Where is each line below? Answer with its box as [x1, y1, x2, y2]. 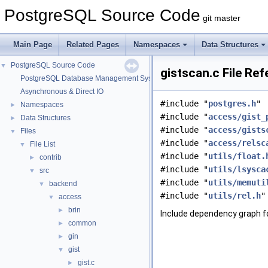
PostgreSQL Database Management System [20, 74, 164, 83]
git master [200, 13, 240, 23]
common [68, 219, 96, 227]
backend [49, 179, 77, 188]
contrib [39, 153, 62, 162]
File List [30, 140, 55, 148]
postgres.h [208, 99, 256, 108]
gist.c [78, 258, 95, 267]
